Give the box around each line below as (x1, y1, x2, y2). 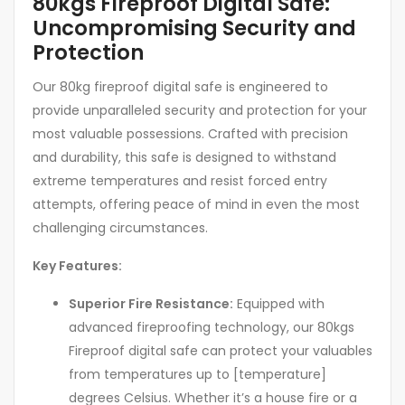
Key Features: (33, 257, 122, 276)
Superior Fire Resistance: (69, 295, 233, 314)
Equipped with (233, 295, 325, 314)
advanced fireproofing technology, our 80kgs (69, 318, 354, 337)
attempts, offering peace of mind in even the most (33, 195, 360, 214)
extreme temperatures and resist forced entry (33, 172, 327, 191)
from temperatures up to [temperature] (69, 365, 326, 384)
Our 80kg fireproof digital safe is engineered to (33, 78, 328, 97)
